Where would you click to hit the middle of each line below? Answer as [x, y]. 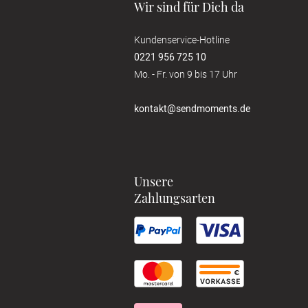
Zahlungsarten [175, 198]
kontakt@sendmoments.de [192, 108]
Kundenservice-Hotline [182, 39]
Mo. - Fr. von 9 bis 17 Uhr [186, 74]
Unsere [154, 181]
